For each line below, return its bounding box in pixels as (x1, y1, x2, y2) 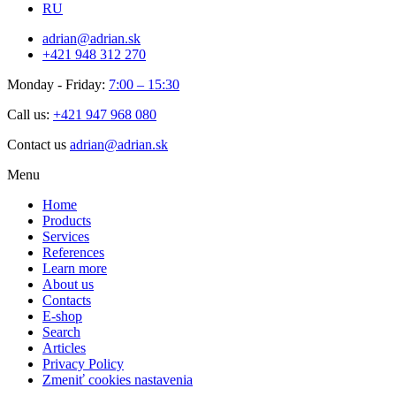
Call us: (7, 106, 53, 122)
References (42, 244, 104, 260)
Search (42, 324, 80, 339)
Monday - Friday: (7, 76, 109, 92)
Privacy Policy (42, 355, 124, 371)
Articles (42, 339, 86, 355)
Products (42, 212, 91, 228)
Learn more (42, 260, 107, 276)
